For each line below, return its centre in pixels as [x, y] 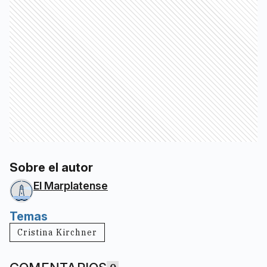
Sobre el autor [51, 168]
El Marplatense [71, 186]
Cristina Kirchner [57, 233]
